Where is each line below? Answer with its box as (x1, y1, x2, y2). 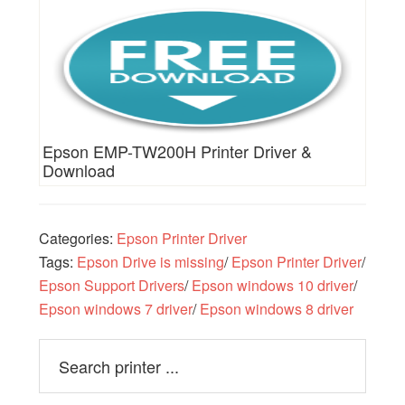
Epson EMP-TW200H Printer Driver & (42, 138, 312, 163)
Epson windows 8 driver (199, 297, 353, 319)
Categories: (38, 227, 117, 249)
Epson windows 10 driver (191, 274, 353, 296)
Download (42, 157, 115, 182)
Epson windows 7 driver (38, 297, 193, 319)
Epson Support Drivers (38, 274, 184, 296)
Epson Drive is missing (76, 250, 224, 272)
